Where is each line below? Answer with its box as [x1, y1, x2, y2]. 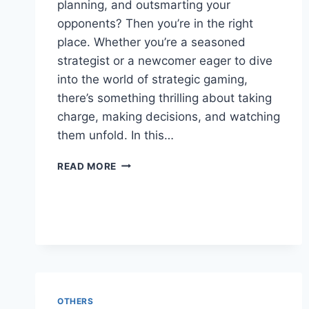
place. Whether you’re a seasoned [57, 34, 246, 49]
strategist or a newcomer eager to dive [57, 53, 272, 68]
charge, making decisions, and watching [57, 109, 280, 123]
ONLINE [116, 186, 154, 197]
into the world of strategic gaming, [57, 72, 248, 86]
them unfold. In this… [57, 128, 174, 142]
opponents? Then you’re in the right [57, 16, 253, 30]
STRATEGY [116, 229, 170, 241]
